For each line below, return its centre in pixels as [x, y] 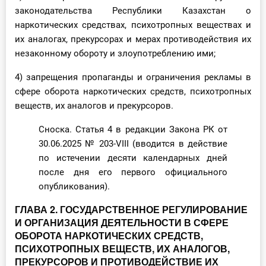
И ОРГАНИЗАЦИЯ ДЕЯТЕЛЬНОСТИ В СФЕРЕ [122, 223]
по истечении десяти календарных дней [133, 158]
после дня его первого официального [133, 172]
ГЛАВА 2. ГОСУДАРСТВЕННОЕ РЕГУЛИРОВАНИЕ [131, 210]
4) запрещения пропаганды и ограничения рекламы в [133, 77]
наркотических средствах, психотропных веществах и [133, 25]
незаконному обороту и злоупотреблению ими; [115, 54]
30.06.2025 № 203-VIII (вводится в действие [133, 144]
